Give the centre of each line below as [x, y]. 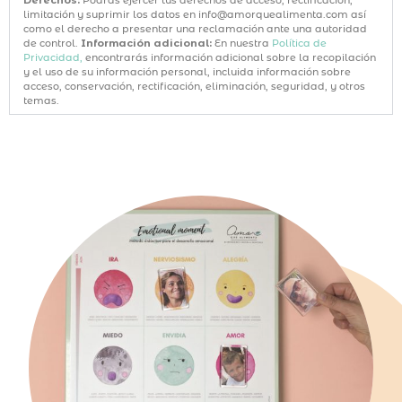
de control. [52, 43]
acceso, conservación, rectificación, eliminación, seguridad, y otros [194, 86]
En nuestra [242, 43]
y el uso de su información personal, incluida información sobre [187, 71]
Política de [299, 43]
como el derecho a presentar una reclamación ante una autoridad [195, 28]
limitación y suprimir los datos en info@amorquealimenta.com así [195, 14]
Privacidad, [53, 57]
